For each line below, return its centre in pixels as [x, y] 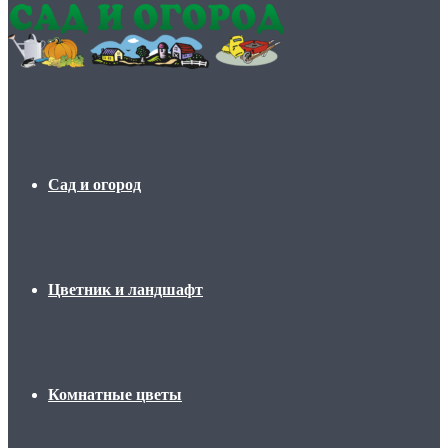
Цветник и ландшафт [125, 289]
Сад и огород [94, 184]
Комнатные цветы [115, 394]
